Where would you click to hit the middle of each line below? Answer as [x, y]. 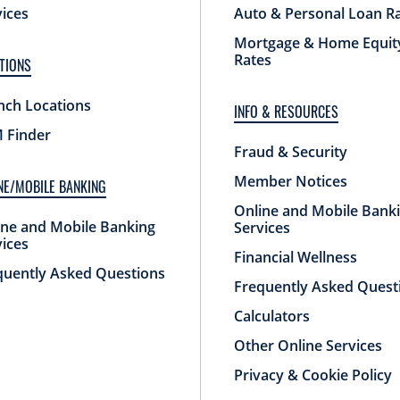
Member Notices [290, 181]
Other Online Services [308, 345]
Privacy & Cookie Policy [312, 375]
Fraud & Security [290, 151]
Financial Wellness [295, 257]
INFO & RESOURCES [286, 111]
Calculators [271, 316]
